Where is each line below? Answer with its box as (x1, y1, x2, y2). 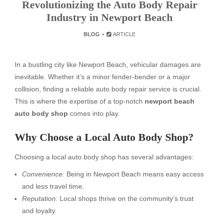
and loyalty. (22, 206, 57, 215)
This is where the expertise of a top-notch (15, 97, 145, 105)
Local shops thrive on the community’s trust (58, 194, 194, 202)
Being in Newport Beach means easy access (65, 170, 204, 178)
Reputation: (22, 194, 58, 202)
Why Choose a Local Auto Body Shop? (15, 131, 194, 143)
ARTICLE (112, 31, 136, 37)
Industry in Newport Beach (46, 11, 173, 23)
